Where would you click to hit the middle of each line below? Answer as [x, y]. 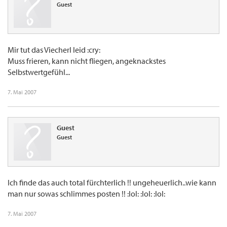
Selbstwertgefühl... [39, 72]
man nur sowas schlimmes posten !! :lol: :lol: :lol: [86, 194]
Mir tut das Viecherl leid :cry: [54, 50]
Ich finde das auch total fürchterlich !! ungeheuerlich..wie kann [112, 183]
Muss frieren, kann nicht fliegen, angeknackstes [87, 61]
